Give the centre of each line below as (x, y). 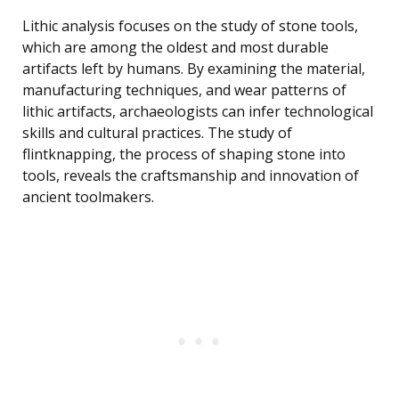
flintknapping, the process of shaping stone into (184, 155)
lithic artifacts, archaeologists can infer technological (198, 112)
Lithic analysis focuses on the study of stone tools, (190, 26)
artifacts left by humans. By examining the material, (194, 69)
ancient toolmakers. (88, 197)
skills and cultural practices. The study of (157, 133)
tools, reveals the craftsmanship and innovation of (191, 176)
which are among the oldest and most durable (175, 48)
